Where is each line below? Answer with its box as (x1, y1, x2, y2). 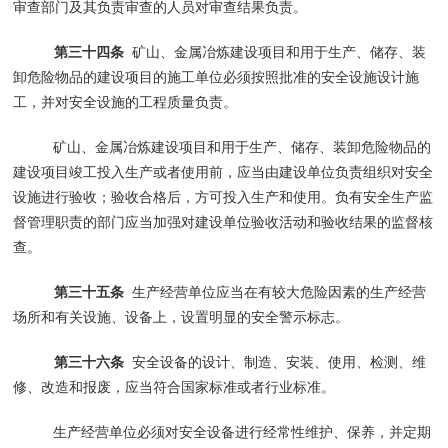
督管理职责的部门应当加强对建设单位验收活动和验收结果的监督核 (13, 213, 434, 230)
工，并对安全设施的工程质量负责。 (13, 93, 238, 110)
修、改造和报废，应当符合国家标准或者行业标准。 (13, 378, 336, 395)
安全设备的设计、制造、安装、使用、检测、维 (123, 353, 426, 370)
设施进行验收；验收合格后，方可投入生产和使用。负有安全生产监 (13, 188, 434, 205)
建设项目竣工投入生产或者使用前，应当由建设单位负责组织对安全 (13, 163, 434, 180)
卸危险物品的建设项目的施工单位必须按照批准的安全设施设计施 (13, 68, 420, 85)
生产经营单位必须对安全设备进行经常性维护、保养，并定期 (53, 423, 432, 440)
